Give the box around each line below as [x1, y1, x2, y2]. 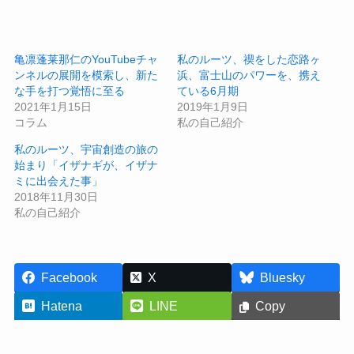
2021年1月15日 [13, 100, 92, 113]
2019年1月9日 [177, 100, 248, 113]
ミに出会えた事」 [13, 174, 103, 187]
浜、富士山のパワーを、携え [177, 68, 321, 81]
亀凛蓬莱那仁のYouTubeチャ [13, 52, 158, 66]
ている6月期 [177, 84, 239, 97]
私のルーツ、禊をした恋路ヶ [177, 52, 321, 66]
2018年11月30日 [13, 190, 98, 203]
